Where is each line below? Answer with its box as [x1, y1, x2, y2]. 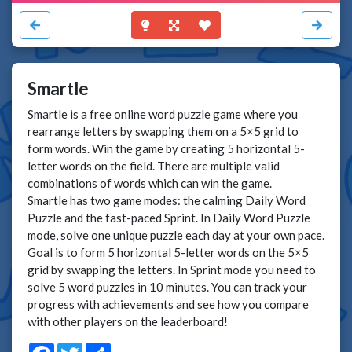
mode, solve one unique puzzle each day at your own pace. [27, 227, 324, 242]
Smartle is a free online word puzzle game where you [27, 106, 298, 121]
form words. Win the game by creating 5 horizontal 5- [27, 141, 305, 156]
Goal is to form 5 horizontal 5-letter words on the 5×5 [27, 244, 309, 259]
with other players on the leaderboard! [27, 313, 228, 328]
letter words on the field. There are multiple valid [27, 158, 280, 173]
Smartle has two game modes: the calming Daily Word [27, 192, 306, 207]
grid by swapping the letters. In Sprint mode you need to [27, 262, 316, 277]
